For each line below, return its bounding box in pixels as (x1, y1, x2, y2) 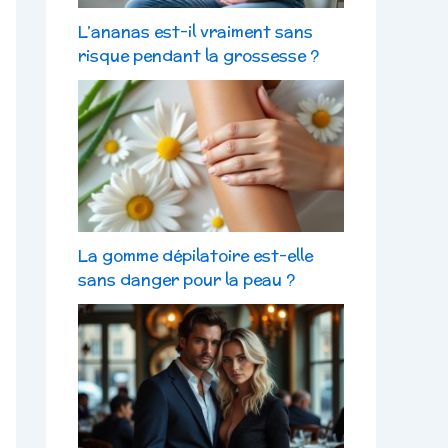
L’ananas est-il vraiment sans (78, 19, 313, 43)
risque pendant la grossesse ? (78, 43, 319, 67)
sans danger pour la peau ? (78, 267, 295, 291)
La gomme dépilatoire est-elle (78, 243, 313, 267)
